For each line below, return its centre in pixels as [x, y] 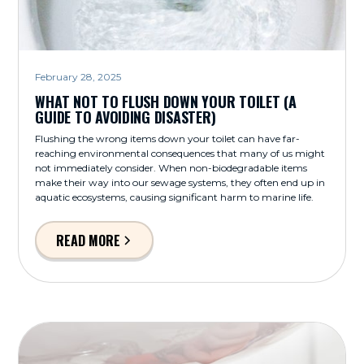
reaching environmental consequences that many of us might [180, 154]
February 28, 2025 [78, 77]
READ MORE [88, 240]
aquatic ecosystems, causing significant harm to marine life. [175, 197]
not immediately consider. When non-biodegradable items [171, 168]
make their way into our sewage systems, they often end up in [180, 183]
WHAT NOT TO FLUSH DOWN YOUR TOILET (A [166, 102]
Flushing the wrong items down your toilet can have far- [168, 139]
